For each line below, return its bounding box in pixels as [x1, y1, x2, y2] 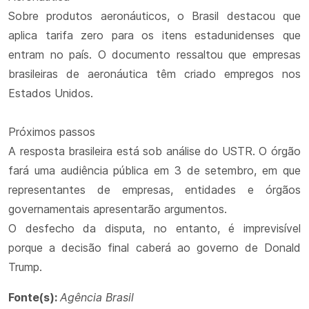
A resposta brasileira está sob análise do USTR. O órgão [8, 144, 301, 158]
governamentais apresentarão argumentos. [8, 202, 227, 216]
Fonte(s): [8, 290, 60, 304]
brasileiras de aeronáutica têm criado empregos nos [8, 67, 301, 81]
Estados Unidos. [8, 86, 93, 100]
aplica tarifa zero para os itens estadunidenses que [8, 28, 301, 42]
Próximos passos [8, 125, 95, 139]
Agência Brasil [60, 290, 134, 304]
